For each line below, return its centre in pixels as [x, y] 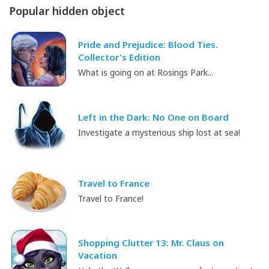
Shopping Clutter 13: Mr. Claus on [151, 243]
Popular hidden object [67, 11]
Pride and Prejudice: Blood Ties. [148, 45]
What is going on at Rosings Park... [146, 73]
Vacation [98, 255]
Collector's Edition [119, 57]
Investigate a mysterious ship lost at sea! [159, 132]
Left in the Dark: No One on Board [153, 117]
